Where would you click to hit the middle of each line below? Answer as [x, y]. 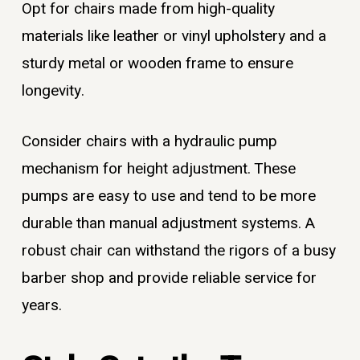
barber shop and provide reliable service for [169, 278]
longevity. [53, 91]
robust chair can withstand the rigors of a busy [178, 250]
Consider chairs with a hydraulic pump [149, 141]
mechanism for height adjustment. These [158, 168]
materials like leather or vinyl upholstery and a [174, 37]
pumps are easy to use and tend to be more [168, 196]
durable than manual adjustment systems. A [168, 223]
